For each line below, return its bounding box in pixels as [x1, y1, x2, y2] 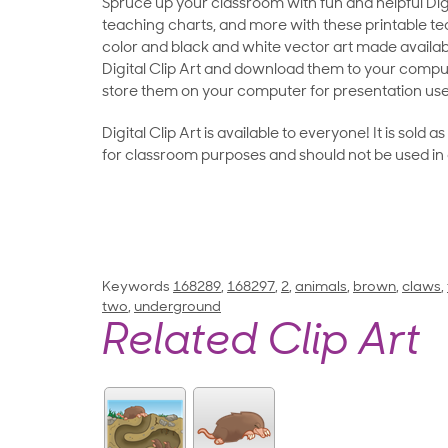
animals [295, 280, 347, 296]
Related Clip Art [102, 322, 421, 366]
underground [134, 300, 221, 316]
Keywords [102, 280, 170, 296]
